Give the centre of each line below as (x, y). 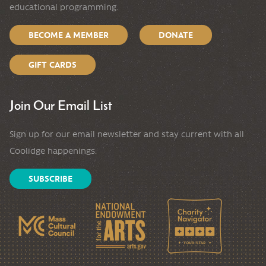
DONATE (176, 35)
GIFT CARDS (53, 64)
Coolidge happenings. (53, 151)
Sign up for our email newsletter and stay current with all (127, 134)
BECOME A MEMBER (69, 35)
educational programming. (64, 7)
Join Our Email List (61, 105)
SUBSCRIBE (50, 178)
